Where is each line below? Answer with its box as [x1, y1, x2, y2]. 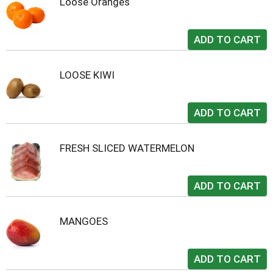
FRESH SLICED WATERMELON [60, 142, 194, 154]
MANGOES [60, 215, 108, 227]
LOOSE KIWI [60, 69, 115, 81]
